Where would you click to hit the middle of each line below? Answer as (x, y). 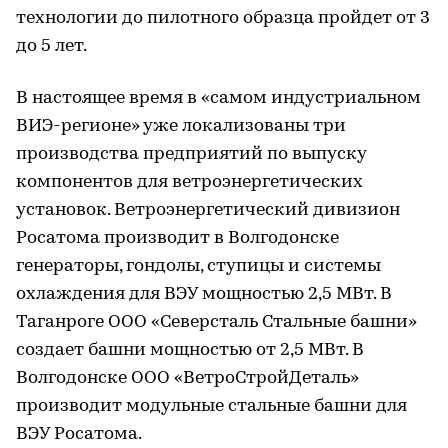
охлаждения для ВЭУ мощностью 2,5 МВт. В (204, 295)
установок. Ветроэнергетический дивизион (208, 211)
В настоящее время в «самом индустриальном (218, 99)
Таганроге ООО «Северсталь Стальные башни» (216, 323)
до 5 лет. (51, 47)
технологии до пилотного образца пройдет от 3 (223, 19)
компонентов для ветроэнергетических (189, 183)
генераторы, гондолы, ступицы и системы (198, 267)
